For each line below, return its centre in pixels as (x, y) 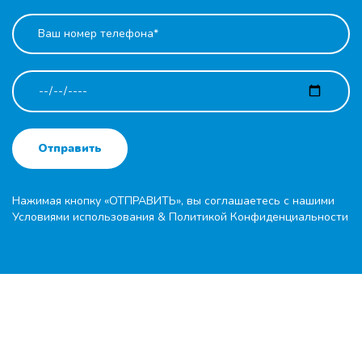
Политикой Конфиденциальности (259, 217)
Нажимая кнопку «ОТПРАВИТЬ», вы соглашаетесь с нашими (173, 201)
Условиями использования (83, 217)
